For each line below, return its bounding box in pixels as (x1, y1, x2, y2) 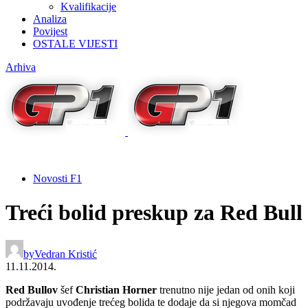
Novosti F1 (33, 173, 82, 185)
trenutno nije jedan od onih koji (157, 284, 295, 296)
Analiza (33, 13, 67, 25)
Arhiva (5, 61, 36, 74)
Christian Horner (76, 284, 157, 296)
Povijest (33, 25, 67, 38)
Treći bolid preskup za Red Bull (5, 199, 302, 225)
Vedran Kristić (34, 248, 97, 261)
